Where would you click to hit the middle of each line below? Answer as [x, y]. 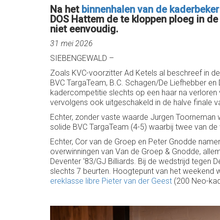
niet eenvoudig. [84, 29]
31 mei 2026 [71, 43]
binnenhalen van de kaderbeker [150, 9]
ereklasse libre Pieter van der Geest [111, 181]
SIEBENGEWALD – [82, 58]
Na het [66, 9]
